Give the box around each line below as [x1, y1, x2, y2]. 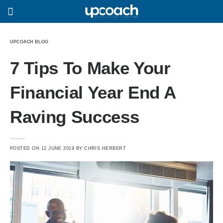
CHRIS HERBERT [84, 145, 126, 151]
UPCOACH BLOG [10, 39, 48, 44]
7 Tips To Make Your [10, 58, 171, 78]
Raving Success [10, 107, 139, 126]
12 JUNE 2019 [41, 145, 75, 151]
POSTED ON [10, 145, 41, 151]
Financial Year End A [10, 83, 176, 102]
